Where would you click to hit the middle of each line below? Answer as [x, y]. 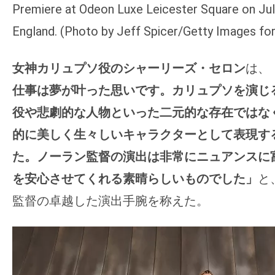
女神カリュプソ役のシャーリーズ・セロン [129, 68]
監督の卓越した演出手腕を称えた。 [110, 201]
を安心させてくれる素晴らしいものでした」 [135, 179]
